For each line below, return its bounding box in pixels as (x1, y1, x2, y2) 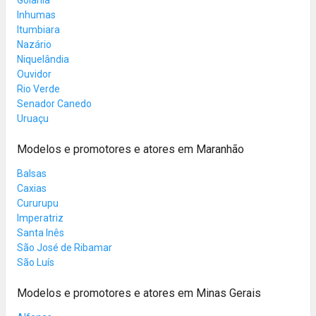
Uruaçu (17, 112, 49, 124)
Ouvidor (17, 68, 51, 80)
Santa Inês (17, 226, 64, 238)
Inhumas (17, 8, 56, 20)
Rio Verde (17, 83, 60, 95)
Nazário (17, 38, 51, 50)
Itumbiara (17, 23, 60, 35)
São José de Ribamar (17, 241, 112, 253)
